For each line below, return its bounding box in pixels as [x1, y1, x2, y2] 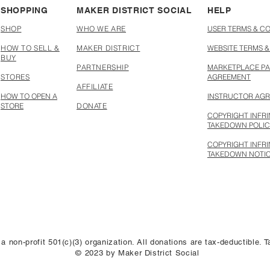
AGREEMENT [207, 72, 251, 81]
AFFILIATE [77, 82, 113, 91]
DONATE [77, 101, 107, 110]
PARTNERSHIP [77, 63, 129, 72]
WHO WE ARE [77, 24, 126, 33]
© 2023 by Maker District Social [75, 248, 199, 257]
